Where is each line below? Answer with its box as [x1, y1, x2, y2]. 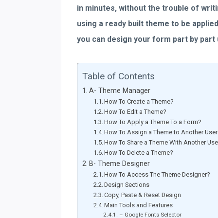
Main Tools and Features [104, 201, 173, 209]
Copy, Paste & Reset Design [104, 191, 182, 199]
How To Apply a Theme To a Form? [104, 118, 202, 126]
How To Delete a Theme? [104, 149, 174, 156]
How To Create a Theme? [104, 98, 174, 105]
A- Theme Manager [89, 87, 150, 95]
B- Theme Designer [89, 160, 150, 168]
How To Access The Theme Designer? [104, 171, 211, 178]
